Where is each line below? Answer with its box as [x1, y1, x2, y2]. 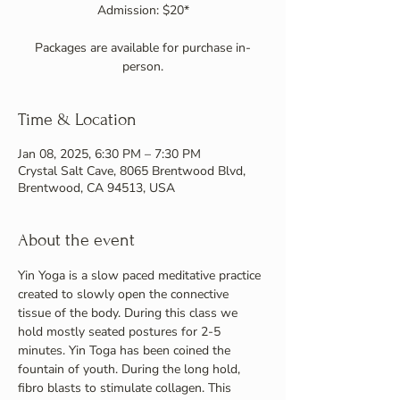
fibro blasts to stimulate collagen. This [18, 379, 235, 396]
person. [122, 58, 163, 75]
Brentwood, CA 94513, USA [18, 179, 175, 196]
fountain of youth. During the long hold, [18, 361, 244, 378]
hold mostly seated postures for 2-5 [18, 323, 224, 340]
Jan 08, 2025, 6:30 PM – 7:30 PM [18, 146, 201, 162]
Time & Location [18, 109, 137, 129]
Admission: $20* [96, 2, 189, 19]
